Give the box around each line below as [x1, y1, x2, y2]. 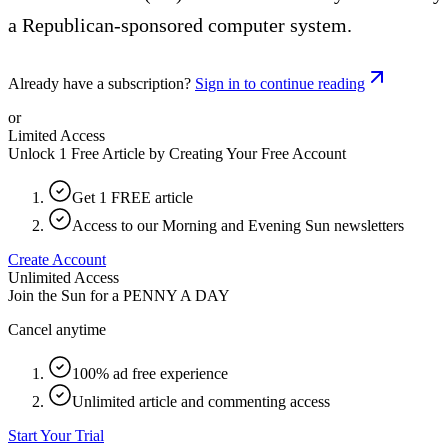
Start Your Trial [8, 426, 104, 444]
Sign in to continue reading [195, 74, 365, 92]
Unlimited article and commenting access [72, 392, 330, 410]
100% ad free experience [72, 364, 228, 382]
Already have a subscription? [8, 74, 191, 92]
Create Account [8, 250, 106, 268]
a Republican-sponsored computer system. [8, 13, 352, 36]
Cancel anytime [8, 320, 106, 338]
